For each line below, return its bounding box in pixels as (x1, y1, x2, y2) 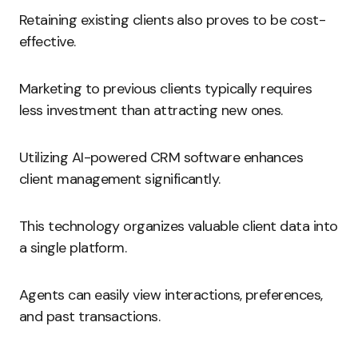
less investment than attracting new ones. (19, 101, 283, 120)
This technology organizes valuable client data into (19, 217, 338, 236)
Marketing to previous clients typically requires (19, 79, 312, 98)
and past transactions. (19, 307, 161, 326)
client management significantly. (19, 169, 221, 189)
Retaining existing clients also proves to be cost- (19, 10, 325, 30)
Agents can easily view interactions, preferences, (19, 285, 323, 304)
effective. (19, 32, 76, 51)
